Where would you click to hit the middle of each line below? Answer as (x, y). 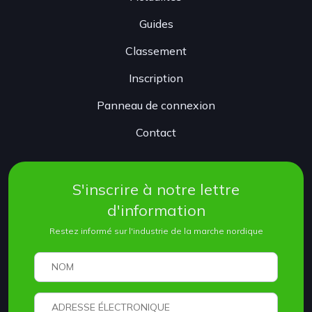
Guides (156, 24)
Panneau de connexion (156, 105)
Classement (156, 51)
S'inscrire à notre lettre (156, 189)
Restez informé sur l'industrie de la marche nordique (156, 231)
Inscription (156, 78)
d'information (156, 210)
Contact (156, 132)
